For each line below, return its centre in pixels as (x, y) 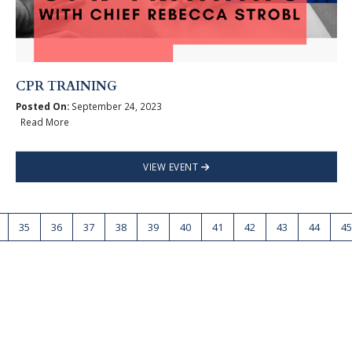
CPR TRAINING (66, 86)
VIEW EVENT (172, 167)
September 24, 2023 (115, 106)
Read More (42, 122)
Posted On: (42, 106)
